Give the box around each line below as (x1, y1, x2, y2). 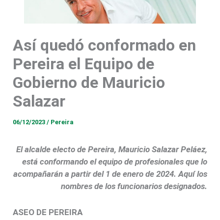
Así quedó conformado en (13, 36, 196, 55)
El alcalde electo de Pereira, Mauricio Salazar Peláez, (16, 144, 207, 155)
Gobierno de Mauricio (13, 73, 165, 92)
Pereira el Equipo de (13, 55, 155, 74)
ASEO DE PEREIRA (13, 207, 83, 217)
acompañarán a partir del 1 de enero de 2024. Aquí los (13, 169, 207, 179)
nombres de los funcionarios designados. (60, 181, 207, 192)
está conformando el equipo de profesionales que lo (22, 157, 207, 167)
